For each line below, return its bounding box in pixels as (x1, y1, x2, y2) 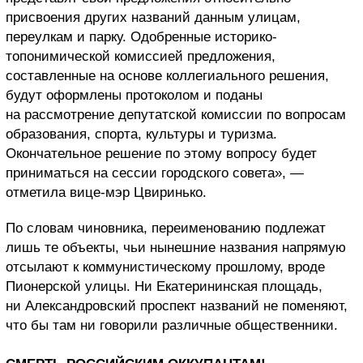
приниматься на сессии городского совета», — (6, 164, 304, 181)
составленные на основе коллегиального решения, (6, 67, 329, 83)
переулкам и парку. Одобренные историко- (6, 28, 277, 45)
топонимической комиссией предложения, (6, 48, 275, 64)
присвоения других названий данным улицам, (6, 9, 301, 25)
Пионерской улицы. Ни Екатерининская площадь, (6, 278, 322, 294)
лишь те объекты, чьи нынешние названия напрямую (6, 239, 346, 255)
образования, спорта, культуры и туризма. (6, 126, 277, 142)
